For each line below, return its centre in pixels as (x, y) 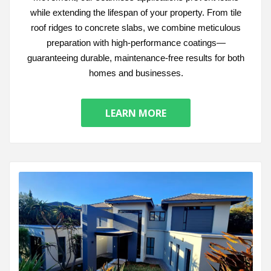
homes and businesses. (136, 73)
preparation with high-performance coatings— (136, 43)
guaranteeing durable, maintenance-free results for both (136, 58)
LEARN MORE (136, 113)
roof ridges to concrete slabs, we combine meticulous (136, 28)
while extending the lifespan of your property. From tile (136, 13)
